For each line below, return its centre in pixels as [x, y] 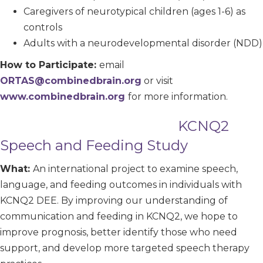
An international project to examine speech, [135, 168]
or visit [157, 80]
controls [43, 27]
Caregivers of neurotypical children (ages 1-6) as [134, 11]
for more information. [178, 96]
